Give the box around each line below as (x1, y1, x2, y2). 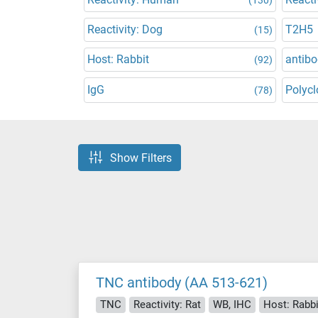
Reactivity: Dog (87, 23, 163, 36)
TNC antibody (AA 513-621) (96, 274, 268, 291)
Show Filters (110, 150, 172, 165)
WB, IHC (213, 297, 251, 311)
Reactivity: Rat (133, 297, 201, 311)
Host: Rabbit (87, 53, 149, 66)
